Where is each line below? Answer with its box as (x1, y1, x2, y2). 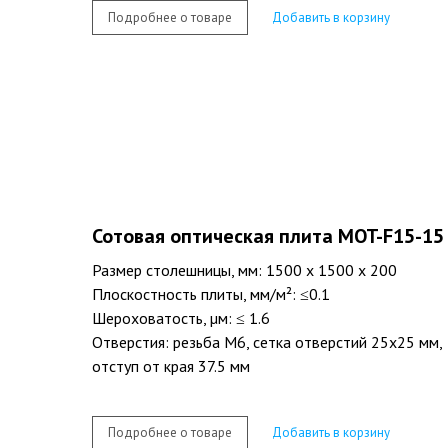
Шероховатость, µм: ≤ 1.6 (92, 308, 270, 329)
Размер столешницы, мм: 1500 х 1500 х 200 (92, 260, 397, 281)
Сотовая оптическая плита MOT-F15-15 (92, 223, 444, 250)
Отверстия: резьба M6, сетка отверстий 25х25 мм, (92, 332, 442, 353)
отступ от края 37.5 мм (92, 356, 250, 377)
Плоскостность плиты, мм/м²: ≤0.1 (92, 284, 330, 305)
